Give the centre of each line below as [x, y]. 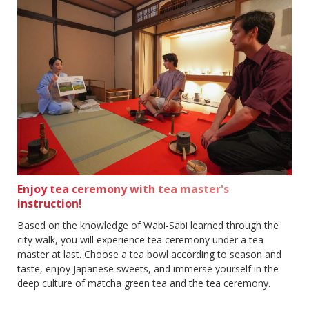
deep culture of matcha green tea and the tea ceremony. [144, 283]
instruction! [50, 204]
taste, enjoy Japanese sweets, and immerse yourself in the [148, 269]
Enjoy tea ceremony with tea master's [123, 189]
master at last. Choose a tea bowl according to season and [149, 255]
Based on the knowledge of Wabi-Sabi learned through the [148, 226]
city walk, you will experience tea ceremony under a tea [140, 240]
